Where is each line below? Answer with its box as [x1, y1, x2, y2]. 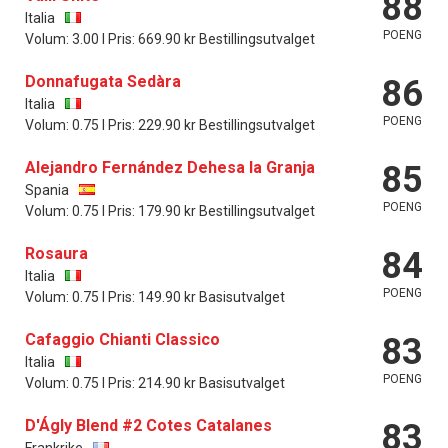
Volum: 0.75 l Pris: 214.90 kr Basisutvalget [25, 374, 285, 391]
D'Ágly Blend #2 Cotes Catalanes [25, 415, 272, 435]
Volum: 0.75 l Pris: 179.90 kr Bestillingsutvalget [25, 202, 315, 219]
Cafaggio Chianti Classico [25, 329, 220, 349]
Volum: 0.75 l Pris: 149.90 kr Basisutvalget [25, 288, 285, 305]
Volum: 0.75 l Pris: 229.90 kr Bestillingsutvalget [25, 116, 315, 133]
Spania [25, 181, 69, 198]
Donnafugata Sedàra [25, 71, 181, 91]
